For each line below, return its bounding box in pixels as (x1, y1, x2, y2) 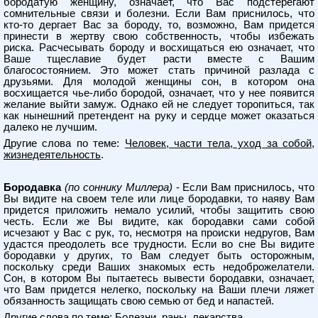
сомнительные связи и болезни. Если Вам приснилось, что (4, 8, 314, 19)
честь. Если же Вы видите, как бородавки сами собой (4, 216, 314, 227)
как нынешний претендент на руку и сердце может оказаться (4, 110, 314, 121)
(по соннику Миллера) (64, 182, 172, 193)
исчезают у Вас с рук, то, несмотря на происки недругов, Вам (4, 227, 314, 238)
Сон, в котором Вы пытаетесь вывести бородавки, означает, (4, 273, 314, 284)
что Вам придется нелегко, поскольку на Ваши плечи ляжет (4, 284, 314, 295)
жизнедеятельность (4, 149, 101, 160)
